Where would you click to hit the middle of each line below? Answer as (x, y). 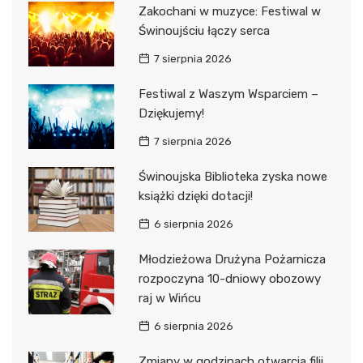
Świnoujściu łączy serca (204, 31)
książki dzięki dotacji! (195, 196)
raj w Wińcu (169, 299)
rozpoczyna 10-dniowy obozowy (229, 279)
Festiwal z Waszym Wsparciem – (228, 94)
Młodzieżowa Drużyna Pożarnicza (232, 260)
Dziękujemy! (171, 114)
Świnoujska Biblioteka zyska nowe (233, 177)
